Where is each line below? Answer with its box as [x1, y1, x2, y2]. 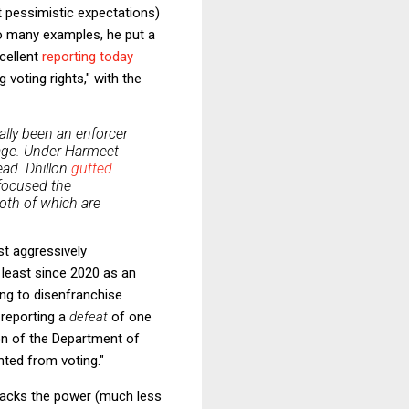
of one [108, 308, 152, 325]
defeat [69, 308, 108, 325]
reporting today [42, 47, 133, 65]
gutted [71, 159, 112, 177]
